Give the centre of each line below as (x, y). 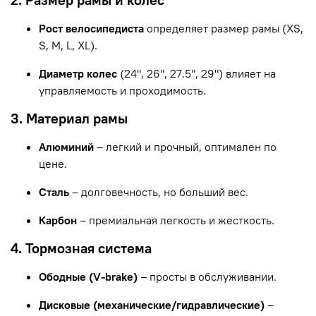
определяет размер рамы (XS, (225, 28)
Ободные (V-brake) (88, 276)
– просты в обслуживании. (208, 276)
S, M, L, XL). (68, 45)
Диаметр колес (78, 73)
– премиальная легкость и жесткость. (177, 220)
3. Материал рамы (69, 118)
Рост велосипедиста (91, 28)
